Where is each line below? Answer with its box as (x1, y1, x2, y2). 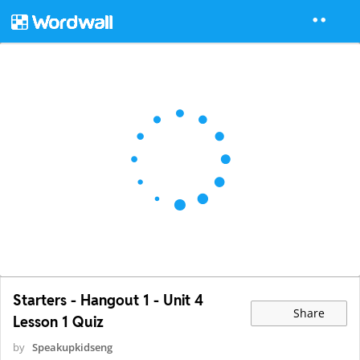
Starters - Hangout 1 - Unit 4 (13, 291, 203, 310)
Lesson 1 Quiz (13, 313, 104, 332)
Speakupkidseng (32, 340, 112, 355)
